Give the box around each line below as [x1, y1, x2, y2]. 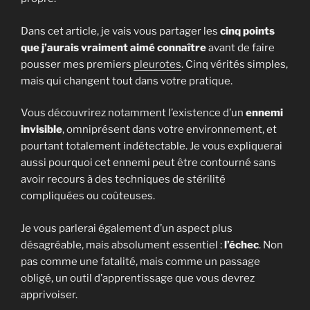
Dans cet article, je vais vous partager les [21, 24, 220, 37]
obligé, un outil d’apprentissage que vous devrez [21, 271, 255, 284]
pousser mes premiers [21, 57, 134, 71]
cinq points [220, 24, 275, 37]
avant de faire [206, 41, 275, 54]
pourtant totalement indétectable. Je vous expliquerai [21, 140, 282, 153]
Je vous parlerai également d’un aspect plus [21, 221, 232, 235]
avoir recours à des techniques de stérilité [21, 173, 226, 186]
